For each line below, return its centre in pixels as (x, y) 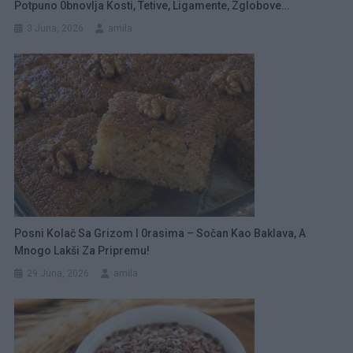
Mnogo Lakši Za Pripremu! (82, 250)
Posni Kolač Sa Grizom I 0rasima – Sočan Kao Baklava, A (160, 233)
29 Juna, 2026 (58, 273)
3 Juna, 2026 (56, 28)
